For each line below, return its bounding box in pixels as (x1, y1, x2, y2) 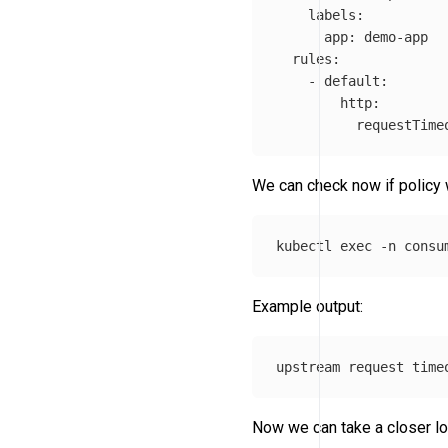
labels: (276, 6, 372, 23)
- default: (276, 72, 388, 89)
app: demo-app (276, 28, 428, 45)
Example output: (252, 296, 363, 316)
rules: (276, 50, 340, 67)
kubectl (276, 237, 340, 254)
